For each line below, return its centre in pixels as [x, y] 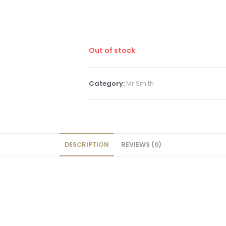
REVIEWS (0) [141, 145]
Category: [107, 84]
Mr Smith [140, 84]
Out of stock [112, 51]
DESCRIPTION [87, 145]
